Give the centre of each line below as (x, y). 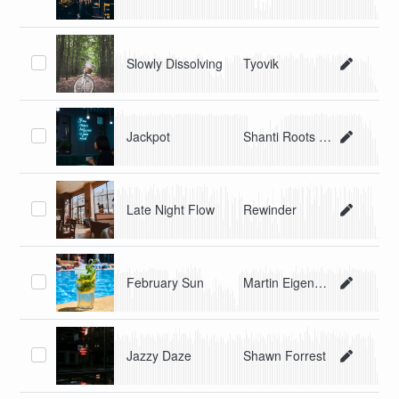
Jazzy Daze (159, 356)
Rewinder (270, 210)
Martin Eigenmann (321, 283)
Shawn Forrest (285, 356)
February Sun (166, 283)
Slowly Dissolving (175, 64)
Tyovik (261, 64)
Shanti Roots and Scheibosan (326, 137)
